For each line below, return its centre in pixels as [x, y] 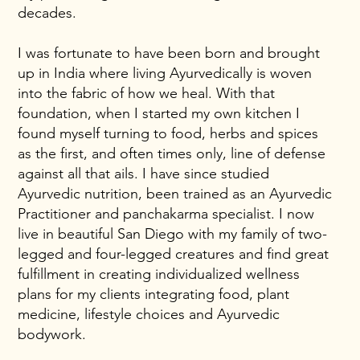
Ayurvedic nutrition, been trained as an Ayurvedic [175, 193]
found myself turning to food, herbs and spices [168, 133]
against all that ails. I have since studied [144, 173]
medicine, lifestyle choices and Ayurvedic [149, 314]
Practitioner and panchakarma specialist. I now [166, 213]
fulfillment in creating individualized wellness [159, 274]
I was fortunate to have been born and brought [169, 53]
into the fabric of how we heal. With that [147, 93]
